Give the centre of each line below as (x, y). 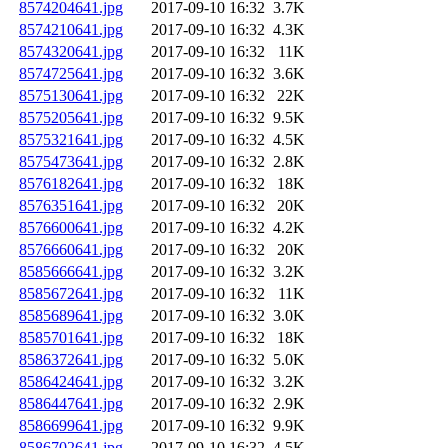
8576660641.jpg (71, 250)
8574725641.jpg (71, 74)
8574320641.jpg (71, 52)
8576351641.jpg (71, 206)
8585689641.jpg (71, 316)
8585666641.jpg (71, 272)
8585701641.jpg (71, 338)
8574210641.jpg (71, 30)
